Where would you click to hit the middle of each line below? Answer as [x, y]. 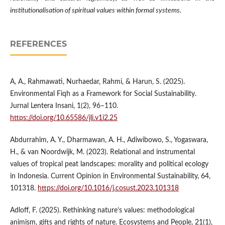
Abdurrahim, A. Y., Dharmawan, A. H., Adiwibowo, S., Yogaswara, [109, 140]
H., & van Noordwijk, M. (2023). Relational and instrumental [102, 152]
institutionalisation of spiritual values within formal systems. [95, 11]
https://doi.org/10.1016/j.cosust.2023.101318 [108, 189]
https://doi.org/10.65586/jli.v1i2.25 [64, 118]
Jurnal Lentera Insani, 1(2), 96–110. [64, 106]
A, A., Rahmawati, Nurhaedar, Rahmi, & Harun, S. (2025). [97, 82]
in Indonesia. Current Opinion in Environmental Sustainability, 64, [110, 177]
